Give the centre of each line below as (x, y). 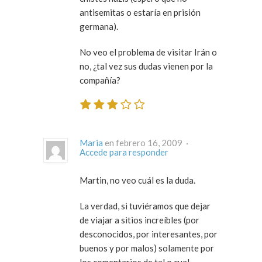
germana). (99, 26)
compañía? (100, 80)
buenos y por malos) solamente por (147, 248)
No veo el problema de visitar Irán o (148, 52)
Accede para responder (124, 152)
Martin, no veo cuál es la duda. (137, 180)
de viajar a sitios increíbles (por (139, 220)
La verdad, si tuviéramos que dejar (145, 206)
